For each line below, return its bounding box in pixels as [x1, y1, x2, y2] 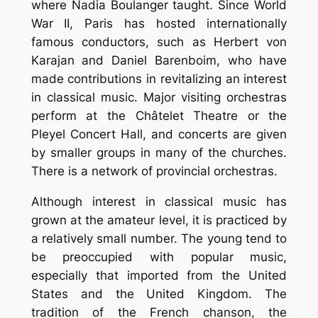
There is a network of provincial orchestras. [31, 163, 278, 178]
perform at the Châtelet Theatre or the [31, 108, 287, 123]
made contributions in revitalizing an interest [31, 71, 287, 86]
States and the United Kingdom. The [31, 286, 287, 301]
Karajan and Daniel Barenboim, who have [31, 53, 287, 67]
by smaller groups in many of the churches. [31, 145, 287, 160]
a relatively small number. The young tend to [31, 231, 287, 246]
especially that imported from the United [31, 268, 287, 283]
